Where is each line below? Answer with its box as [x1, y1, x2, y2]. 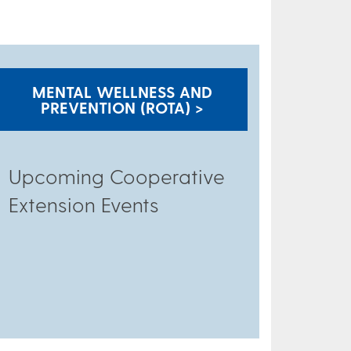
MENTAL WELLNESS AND [32, 82, 212, 101]
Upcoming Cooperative [9, 164, 225, 188]
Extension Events [9, 192, 159, 216]
